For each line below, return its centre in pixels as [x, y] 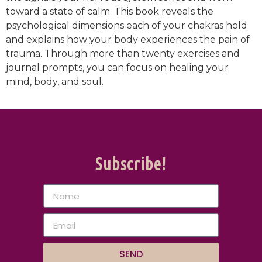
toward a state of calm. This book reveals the [110, 11]
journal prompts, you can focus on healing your [117, 67]
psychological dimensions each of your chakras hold [127, 25]
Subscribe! [131, 164]
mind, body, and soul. [55, 81]
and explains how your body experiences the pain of [128, 39]
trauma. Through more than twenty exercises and [123, 53]
